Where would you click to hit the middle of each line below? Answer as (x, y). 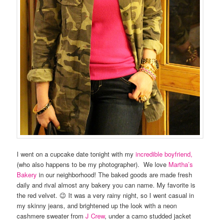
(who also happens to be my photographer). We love (93, 165)
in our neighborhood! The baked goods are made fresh (115, 175)
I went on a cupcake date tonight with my (76, 154)
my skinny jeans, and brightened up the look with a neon (97, 206)
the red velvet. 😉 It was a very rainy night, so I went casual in (106, 195)
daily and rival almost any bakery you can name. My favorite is (106, 185)
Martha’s (181, 165)
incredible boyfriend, (164, 154)
